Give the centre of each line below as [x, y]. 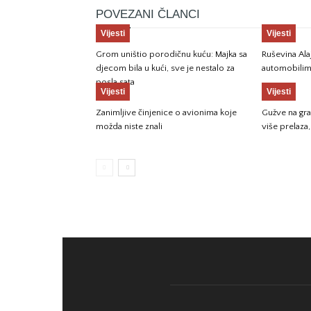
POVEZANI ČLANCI [148, 14]
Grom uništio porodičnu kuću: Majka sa [171, 54]
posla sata [115, 82]
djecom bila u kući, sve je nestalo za [165, 68]
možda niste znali [129, 126]
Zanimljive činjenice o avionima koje [166, 112]
